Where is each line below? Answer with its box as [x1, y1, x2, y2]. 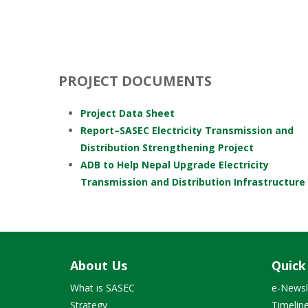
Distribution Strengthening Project [80, 141, 254, 154]
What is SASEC [70, 281, 135, 294]
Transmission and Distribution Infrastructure [80, 175, 305, 188]
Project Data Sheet [80, 107, 175, 120]
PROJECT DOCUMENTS [58, 71, 212, 90]
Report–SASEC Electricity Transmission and [80, 124, 294, 137]
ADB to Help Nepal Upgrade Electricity [80, 158, 269, 171]
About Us [70, 257, 127, 274]
